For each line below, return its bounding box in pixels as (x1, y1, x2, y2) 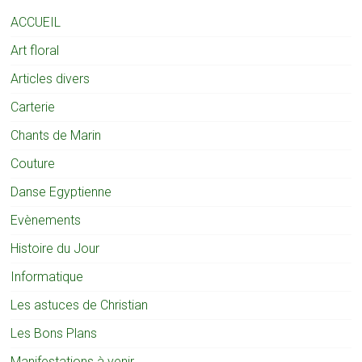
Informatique (11, 269, 84, 285)
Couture (11, 156, 56, 172)
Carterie (11, 99, 56, 116)
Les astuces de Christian (11, 297, 149, 314)
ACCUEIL (11, 15, 61, 31)
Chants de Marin (11, 128, 102, 144)
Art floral (11, 43, 60, 59)
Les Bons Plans (11, 326, 98, 342)
